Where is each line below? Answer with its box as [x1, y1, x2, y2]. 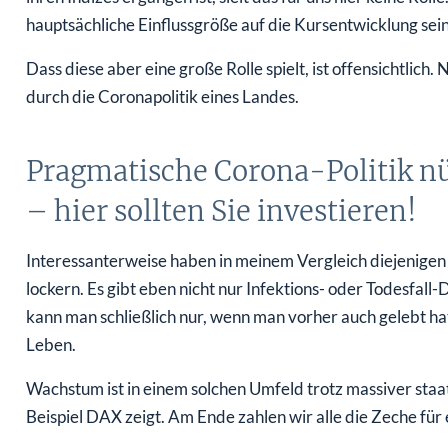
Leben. [25, 334, 76, 356]
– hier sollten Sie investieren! [25, 194, 417, 229]
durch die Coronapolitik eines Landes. [25, 86, 299, 108]
